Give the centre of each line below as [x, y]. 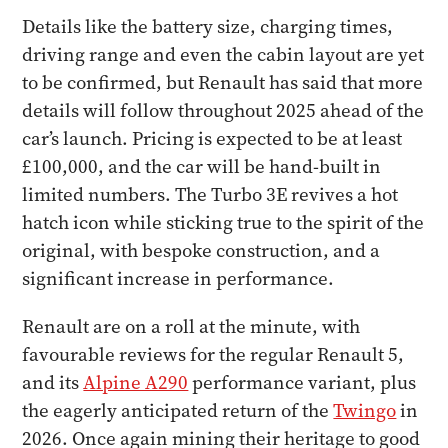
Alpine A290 [136, 382]
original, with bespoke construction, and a [201, 250]
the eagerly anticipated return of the [178, 410]
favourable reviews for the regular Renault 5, [213, 354]
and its [53, 382]
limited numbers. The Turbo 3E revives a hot [210, 194]
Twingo [365, 410]
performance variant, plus [302, 382]
